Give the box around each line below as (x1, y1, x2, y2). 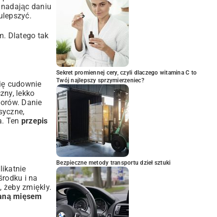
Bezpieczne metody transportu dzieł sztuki (56, 159, 171, 166)
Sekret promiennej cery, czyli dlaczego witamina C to (56, 69, 197, 76)
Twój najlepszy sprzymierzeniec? (56, 77, 144, 84)
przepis (21, 116, 48, 125)
